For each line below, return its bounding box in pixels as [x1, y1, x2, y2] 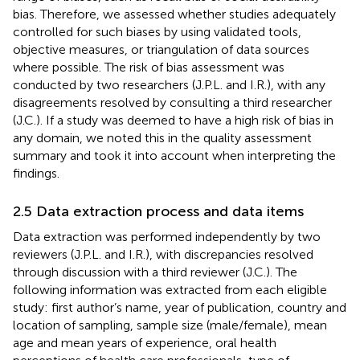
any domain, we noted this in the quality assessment [13, 129, 312, 145]
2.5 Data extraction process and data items [13, 202, 304, 220]
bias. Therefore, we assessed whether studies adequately [13, 6, 336, 22]
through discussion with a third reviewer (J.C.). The [13, 264, 297, 280]
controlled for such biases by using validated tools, [13, 23, 301, 39]
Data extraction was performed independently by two [13, 228, 321, 244]
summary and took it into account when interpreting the [13, 147, 336, 163]
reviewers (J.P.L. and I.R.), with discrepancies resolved [13, 246, 313, 262]
